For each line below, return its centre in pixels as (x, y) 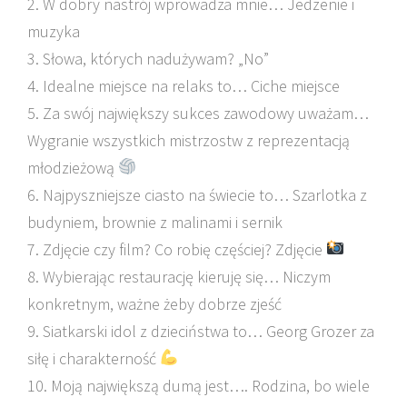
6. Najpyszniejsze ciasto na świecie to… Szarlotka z (197, 194)
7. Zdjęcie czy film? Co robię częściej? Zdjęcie (177, 249)
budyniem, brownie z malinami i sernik (155, 222)
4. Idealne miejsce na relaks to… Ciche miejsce (184, 85)
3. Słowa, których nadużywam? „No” (148, 58)
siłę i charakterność (94, 358)
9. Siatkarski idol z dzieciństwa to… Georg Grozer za (201, 331)
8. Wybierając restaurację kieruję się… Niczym (179, 276)
